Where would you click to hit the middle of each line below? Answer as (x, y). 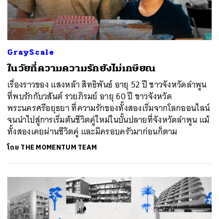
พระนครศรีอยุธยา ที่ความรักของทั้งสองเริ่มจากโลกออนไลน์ (109, 108)
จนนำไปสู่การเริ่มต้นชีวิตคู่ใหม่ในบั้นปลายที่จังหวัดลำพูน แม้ (109, 120)
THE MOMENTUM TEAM (59, 147)
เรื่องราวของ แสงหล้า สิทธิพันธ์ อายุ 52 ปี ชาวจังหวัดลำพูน (107, 84)
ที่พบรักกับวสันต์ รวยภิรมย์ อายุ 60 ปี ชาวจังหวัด (90, 96)
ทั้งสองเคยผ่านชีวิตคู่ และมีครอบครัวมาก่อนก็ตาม (92, 131)
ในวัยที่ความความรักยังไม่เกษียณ (82, 68)
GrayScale (31, 52)
